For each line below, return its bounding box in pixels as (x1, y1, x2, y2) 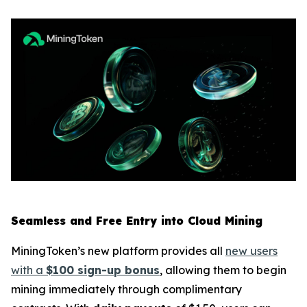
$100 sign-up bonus (46, 263, 160, 278)
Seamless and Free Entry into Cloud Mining (11, 214, 262, 228)
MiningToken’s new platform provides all (11, 244, 225, 258)
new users (225, 244, 278, 258)
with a (11, 263, 46, 278)
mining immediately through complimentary (11, 282, 242, 297)
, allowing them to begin (160, 263, 286, 278)
